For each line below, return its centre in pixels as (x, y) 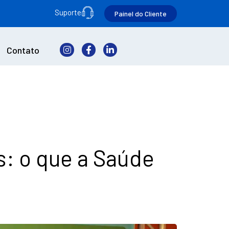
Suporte (68, 12)
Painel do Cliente (141, 14)
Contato (23, 50)
